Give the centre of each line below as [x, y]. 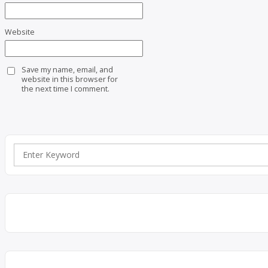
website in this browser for [69, 79]
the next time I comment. [65, 89]
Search [26, 160]
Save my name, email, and [67, 69]
